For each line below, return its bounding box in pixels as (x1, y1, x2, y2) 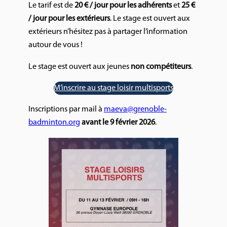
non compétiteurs (131, 62, 191, 71)
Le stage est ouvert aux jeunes (28, 62, 131, 71)
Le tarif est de (28, 2, 74, 10)
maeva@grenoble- (104, 105, 167, 114)
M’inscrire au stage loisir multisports (54, 84, 173, 92)
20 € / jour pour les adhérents (74, 2, 172, 10)
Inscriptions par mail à (28, 105, 104, 114)
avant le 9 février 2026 (82, 119, 155, 127)
